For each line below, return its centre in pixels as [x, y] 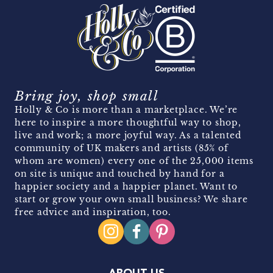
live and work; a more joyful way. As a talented [128, 135]
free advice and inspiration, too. [93, 212]
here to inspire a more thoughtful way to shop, [128, 122]
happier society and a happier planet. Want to [126, 186]
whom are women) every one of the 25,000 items [134, 161]
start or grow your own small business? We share [131, 199]
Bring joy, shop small [87, 96]
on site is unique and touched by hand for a [120, 173]
